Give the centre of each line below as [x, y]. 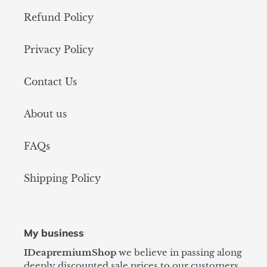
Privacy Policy [59, 49]
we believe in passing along [179, 253]
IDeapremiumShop [70, 253]
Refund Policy [59, 17]
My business [54, 232]
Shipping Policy [62, 178]
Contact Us [50, 81]
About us [45, 114]
